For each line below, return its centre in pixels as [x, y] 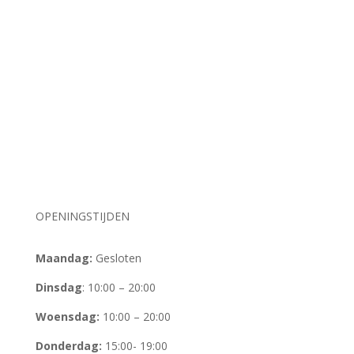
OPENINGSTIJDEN [82, 216]
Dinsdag [58, 287]
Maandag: [64, 258]
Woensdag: [67, 316]
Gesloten [117, 258]
